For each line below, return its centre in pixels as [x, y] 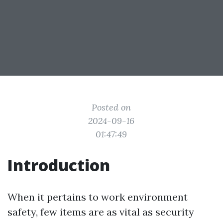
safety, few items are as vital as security [101, 212]
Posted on [111, 107]
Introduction [59, 165]
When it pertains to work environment [98, 197]
